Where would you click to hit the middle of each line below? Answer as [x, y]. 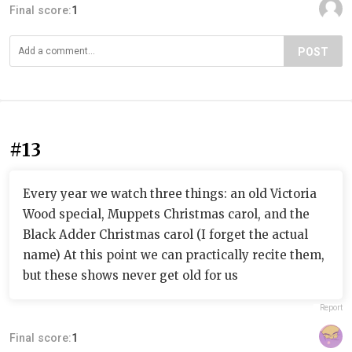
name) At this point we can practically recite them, [174, 255]
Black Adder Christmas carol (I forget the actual [165, 234]
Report [331, 307]
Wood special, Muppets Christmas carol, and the [166, 214]
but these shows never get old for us [130, 275]
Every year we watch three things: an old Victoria [170, 193]
